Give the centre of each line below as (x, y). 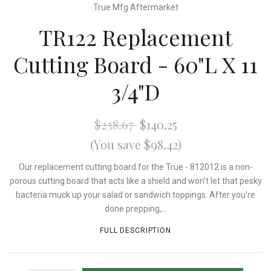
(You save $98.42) (135, 144)
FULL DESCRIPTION (135, 230)
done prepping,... (135, 209)
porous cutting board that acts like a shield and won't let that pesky (135, 181)
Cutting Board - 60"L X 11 (135, 64)
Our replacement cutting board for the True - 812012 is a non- (135, 167)
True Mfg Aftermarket (135, 7)
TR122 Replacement (135, 37)
